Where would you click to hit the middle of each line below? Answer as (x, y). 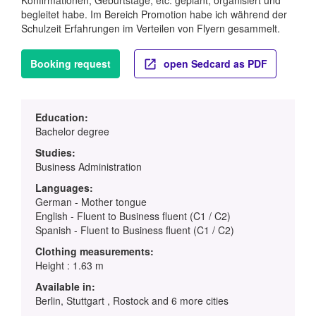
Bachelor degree (72, 131)
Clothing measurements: (95, 251)
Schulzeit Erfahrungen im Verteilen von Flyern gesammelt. (151, 28)
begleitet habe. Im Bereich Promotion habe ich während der (154, 14)
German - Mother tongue (91, 201)
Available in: (65, 286)
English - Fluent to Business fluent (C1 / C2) (133, 215)
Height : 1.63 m (69, 265)
